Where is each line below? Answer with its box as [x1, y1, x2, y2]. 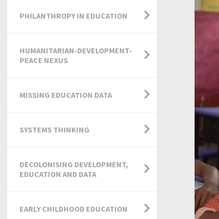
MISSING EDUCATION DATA [20, 90, 112, 100]
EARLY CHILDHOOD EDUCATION [20, 204, 128, 214]
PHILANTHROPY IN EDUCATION [20, 11, 128, 21]
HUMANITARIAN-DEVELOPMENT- [20, 45, 132, 55]
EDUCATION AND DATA [20, 169, 96, 179]
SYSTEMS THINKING [20, 125, 89, 134]
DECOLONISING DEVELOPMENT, [20, 159, 128, 169]
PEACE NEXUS [20, 55, 68, 65]
